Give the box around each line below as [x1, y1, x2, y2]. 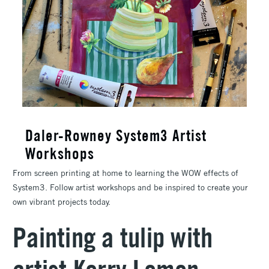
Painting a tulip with [13, 220, 213, 254]
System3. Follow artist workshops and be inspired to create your [13, 181, 248, 193]
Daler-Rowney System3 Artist [25, 125, 207, 145]
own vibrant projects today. [13, 196, 113, 207]
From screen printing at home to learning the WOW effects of [13, 167, 238, 178]
